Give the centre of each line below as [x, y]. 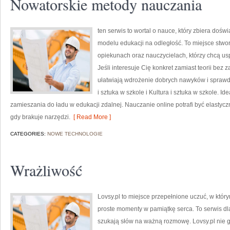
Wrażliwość [46, 170]
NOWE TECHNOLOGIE [75, 134]
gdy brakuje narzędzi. [40, 117]
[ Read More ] [91, 117]
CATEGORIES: [29, 134]
